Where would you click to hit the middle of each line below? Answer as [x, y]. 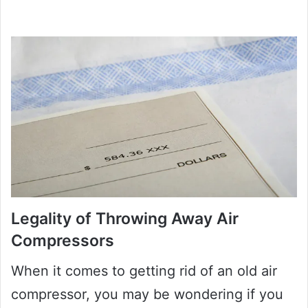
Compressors [63, 240]
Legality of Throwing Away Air [125, 218]
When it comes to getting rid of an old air [144, 271]
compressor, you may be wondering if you [147, 295]
